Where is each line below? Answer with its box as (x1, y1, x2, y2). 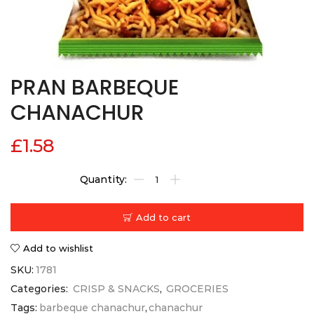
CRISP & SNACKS (73, 282, 160, 295)
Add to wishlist (23, 243, 93, 254)
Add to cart (136, 211, 191, 223)
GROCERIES (166, 282, 228, 295)
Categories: (11, 282, 71, 295)
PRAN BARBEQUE (11, 72, 179, 102)
